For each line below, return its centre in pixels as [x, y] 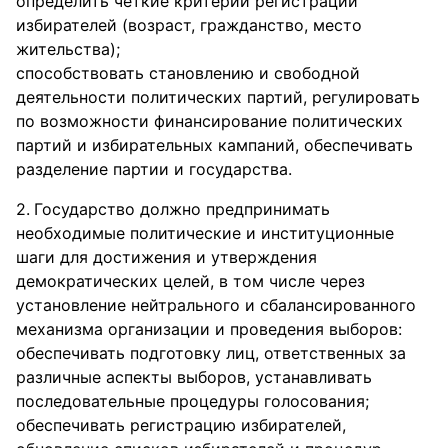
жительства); [68, 49]
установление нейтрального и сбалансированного [216, 305]
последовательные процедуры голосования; [192, 401]
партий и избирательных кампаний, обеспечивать [214, 145]
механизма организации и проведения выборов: [209, 329]
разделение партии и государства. [154, 169]
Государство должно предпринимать [182, 209]
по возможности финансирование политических [209, 121]
